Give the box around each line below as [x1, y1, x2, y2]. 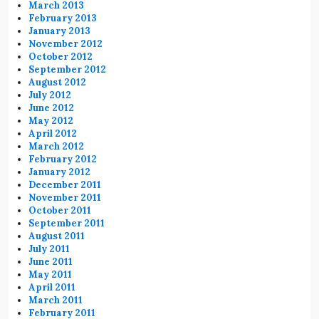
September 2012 [28, 63, 107, 75]
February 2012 [28, 152, 98, 165]
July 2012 [28, 88, 72, 101]
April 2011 [28, 281, 76, 293]
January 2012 [28, 165, 91, 178]
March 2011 [28, 293, 83, 306]
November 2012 [28, 37, 103, 50]
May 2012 [28, 114, 74, 127]
